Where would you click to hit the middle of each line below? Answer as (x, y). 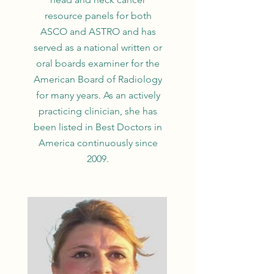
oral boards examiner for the (98, 63)
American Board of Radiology (98, 79)
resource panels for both (98, 16)
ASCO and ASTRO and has (98, 31)
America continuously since (98, 143)
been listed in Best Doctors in (98, 127)
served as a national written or (98, 47)
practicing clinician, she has (98, 111)
